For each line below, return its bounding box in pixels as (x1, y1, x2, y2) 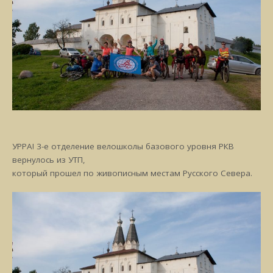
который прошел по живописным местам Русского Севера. (12, 167, 253, 179)
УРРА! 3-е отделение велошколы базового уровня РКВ (12, 140, 235, 152)
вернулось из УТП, (12, 154, 86, 165)
